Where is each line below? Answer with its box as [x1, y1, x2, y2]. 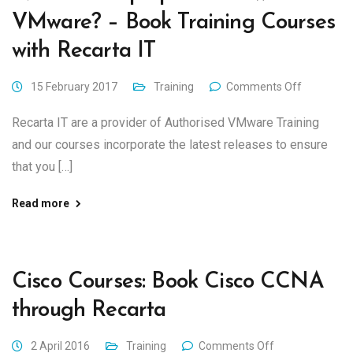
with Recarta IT [12, 40, 156, 62]
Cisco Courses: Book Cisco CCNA [12, 271, 324, 293]
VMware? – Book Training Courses [12, 12, 335, 34]
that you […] [12, 159, 72, 174]
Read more [12, 197, 69, 210]
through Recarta [12, 299, 166, 321]
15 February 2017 [31, 80, 117, 93]
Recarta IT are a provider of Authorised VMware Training [12, 115, 319, 130]
